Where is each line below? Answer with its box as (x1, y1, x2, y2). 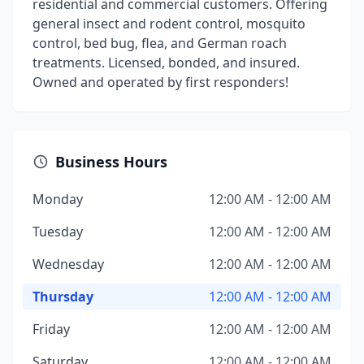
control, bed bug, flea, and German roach (32, 34, 287, 52)
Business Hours (55, 152, 167, 171)
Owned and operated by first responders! (32, 73, 288, 91)
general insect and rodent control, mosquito (32, 15, 305, 32)
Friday (32, 320, 70, 338)
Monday (32, 190, 83, 208)
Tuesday (32, 223, 83, 240)
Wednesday (32, 255, 104, 273)
